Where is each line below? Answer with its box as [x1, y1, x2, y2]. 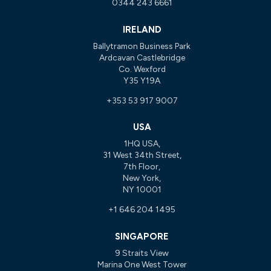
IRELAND [122, 24, 162, 35]
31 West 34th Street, [102, 150, 181, 160]
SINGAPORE [115, 230, 169, 242]
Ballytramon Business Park [93, 41, 191, 51]
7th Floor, [123, 162, 161, 172]
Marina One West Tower [97, 259, 187, 269]
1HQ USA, [123, 139, 160, 149]
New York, [123, 173, 162, 183]
